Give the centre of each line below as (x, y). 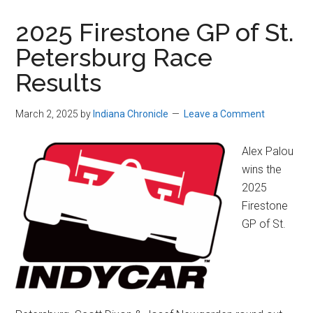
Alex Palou (268, 152)
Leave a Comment (225, 114)
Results (59, 83)
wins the (262, 170)
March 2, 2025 (47, 114)
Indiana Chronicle (131, 114)
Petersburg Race (114, 58)
